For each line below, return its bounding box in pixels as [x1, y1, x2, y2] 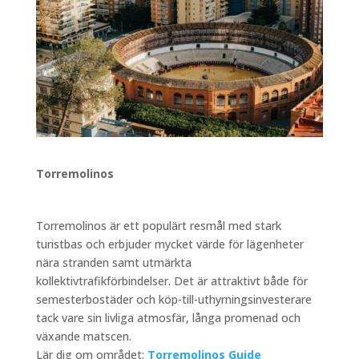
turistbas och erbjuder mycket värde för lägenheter [35, 236, 304, 252]
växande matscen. [35, 328, 131, 344]
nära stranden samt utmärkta [35, 254, 192, 270]
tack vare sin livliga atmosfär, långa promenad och [35, 309, 301, 325]
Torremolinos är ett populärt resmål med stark [35, 217, 281, 233]
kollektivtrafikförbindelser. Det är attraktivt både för [35, 272, 308, 288]
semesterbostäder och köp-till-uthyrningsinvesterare [35, 291, 312, 307]
